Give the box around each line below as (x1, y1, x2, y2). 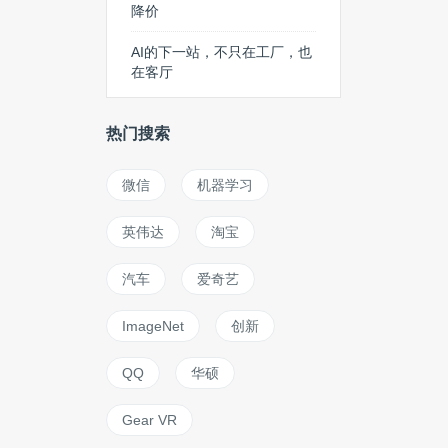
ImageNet (122, 318, 184, 334)
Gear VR (122, 412, 177, 428)
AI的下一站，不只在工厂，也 (131, 44, 312, 60)
